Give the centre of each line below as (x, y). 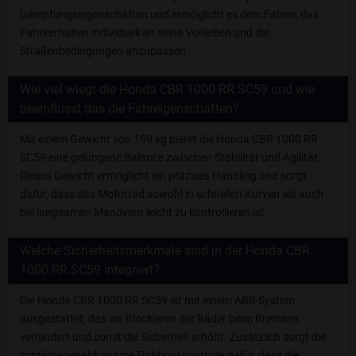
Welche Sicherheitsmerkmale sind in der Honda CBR (165, 251)
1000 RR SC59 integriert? (90, 270)
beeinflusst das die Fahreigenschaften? (130, 109)
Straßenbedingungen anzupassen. (104, 51)
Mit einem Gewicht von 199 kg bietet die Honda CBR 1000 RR (169, 139)
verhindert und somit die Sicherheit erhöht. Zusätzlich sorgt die (173, 337)
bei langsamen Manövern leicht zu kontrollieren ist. (144, 213)
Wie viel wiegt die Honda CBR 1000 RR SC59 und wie (167, 90)
